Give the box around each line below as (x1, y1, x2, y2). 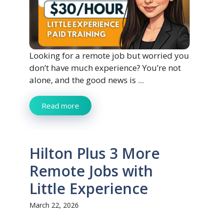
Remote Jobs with (29, 160, 153, 181)
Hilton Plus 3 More (29, 143, 160, 163)
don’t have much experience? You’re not (29, 62, 181, 73)
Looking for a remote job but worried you (29, 49, 189, 61)
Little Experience (29, 178, 148, 198)
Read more (42, 100, 79, 110)
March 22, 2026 (29, 200, 79, 210)
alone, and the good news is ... (29, 74, 144, 86)
